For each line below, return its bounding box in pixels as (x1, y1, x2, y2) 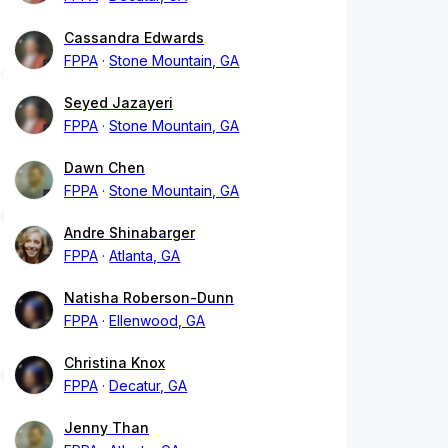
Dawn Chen (64, 159, 145, 177)
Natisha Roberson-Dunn (64, 289, 234, 307)
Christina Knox (64, 354, 165, 372)
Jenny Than (64, 419, 149, 437)
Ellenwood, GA (109, 312, 206, 330)
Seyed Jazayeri (64, 94, 173, 112)
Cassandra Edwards (64, 29, 204, 47)
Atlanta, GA (109, 247, 181, 265)
